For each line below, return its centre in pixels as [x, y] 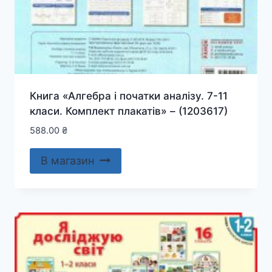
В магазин [67, 160]
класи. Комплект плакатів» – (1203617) [128, 111]
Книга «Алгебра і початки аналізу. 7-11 [128, 96]
